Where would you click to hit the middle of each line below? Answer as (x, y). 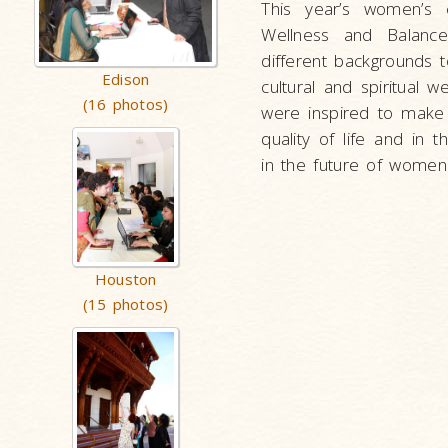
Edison (126, 79)
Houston (125, 279)
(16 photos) (126, 104)
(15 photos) (126, 304)
